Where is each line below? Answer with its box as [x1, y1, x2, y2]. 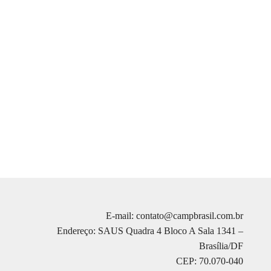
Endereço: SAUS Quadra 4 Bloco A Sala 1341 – [56, 226, 243, 237]
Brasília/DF [198, 241, 243, 252]
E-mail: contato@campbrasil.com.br [105, 211, 243, 221]
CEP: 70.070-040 [175, 256, 243, 267]
